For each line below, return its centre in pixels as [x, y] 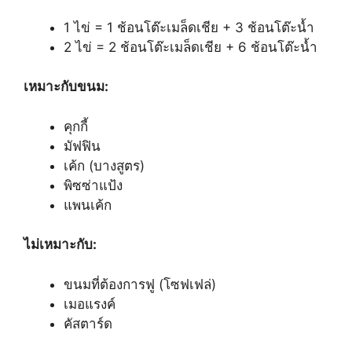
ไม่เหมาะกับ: [60, 245]
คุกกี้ [76, 126]
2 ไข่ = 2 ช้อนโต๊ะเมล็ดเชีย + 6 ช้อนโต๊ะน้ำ [191, 47]
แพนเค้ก [88, 205]
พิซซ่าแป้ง [93, 185]
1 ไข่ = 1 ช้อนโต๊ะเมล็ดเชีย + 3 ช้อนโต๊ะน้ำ [189, 27]
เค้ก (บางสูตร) [104, 165]
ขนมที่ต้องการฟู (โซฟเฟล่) [140, 284]
